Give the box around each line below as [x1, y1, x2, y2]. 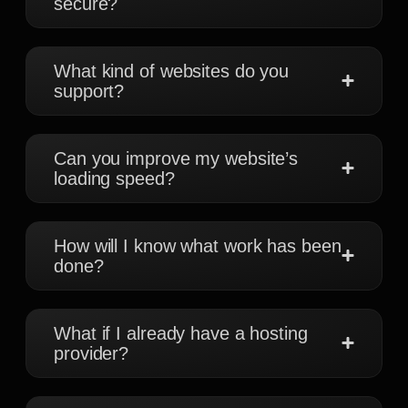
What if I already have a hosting [54, 322, 308, 343]
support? [54, 80, 125, 101]
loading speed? [54, 168, 175, 189]
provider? [54, 342, 129, 363]
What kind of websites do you [54, 60, 290, 81]
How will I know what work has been [54, 235, 342, 256]
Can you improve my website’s [54, 148, 299, 168]
